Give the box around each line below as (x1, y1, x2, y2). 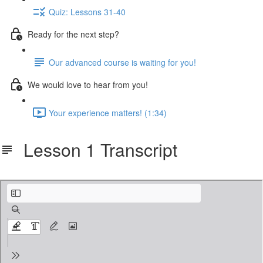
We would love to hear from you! (28, 78, 148, 90)
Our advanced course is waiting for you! (49, 56, 196, 68)
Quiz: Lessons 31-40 (49, 5, 126, 18)
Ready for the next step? (28, 28, 119, 40)
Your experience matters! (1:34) (49, 106, 167, 119)
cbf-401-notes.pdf (18, 167, 72, 176)
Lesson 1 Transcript (14, 137, 177, 162)
